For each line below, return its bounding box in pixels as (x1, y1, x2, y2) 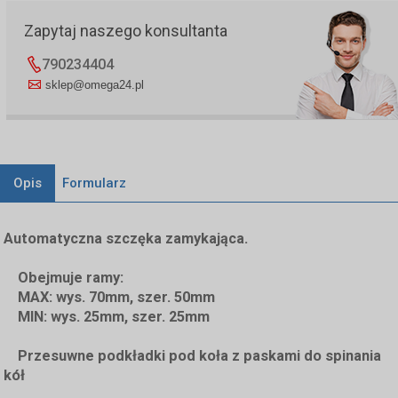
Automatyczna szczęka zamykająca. (4, 229, 249, 247)
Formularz (62, 174, 126, 191)
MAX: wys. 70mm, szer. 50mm (4, 288, 216, 306)
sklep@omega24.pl (44, 77, 144, 92)
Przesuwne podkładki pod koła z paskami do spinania (4, 346, 382, 364)
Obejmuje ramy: (4, 268, 124, 286)
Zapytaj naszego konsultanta (23, 20, 227, 40)
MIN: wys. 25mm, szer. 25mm (4, 307, 211, 325)
